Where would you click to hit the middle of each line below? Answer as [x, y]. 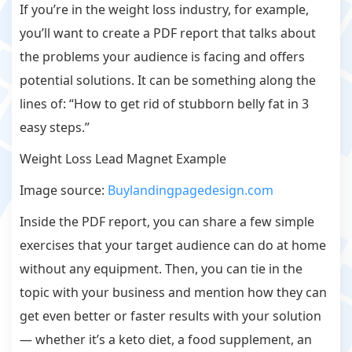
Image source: [64, 191]
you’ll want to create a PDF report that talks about [168, 33]
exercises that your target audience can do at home [173, 246]
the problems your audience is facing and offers [162, 57]
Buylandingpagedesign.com [191, 191]
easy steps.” [56, 128]
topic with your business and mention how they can [173, 293]
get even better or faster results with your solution [170, 316]
